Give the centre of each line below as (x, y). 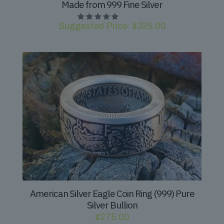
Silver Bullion (112, 205)
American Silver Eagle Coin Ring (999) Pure (112, 194)
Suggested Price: (95, 26)
